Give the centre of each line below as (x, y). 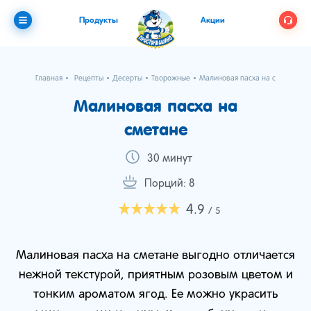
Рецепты (89, 78)
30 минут (169, 159)
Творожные (171, 78)
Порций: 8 (169, 184)
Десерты (127, 78)
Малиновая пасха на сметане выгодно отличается (155, 256)
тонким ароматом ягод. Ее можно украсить (155, 295)
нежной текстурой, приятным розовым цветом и (155, 275)
